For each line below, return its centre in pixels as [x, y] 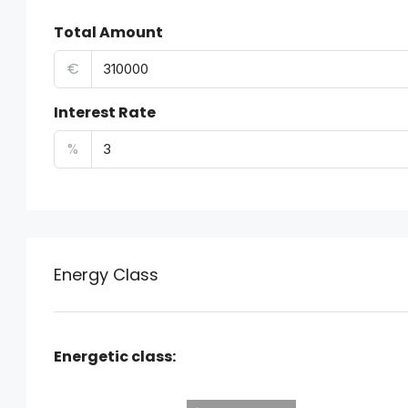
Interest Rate [105, 112]
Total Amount [108, 32]
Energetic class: [115, 357]
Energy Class [106, 275]
